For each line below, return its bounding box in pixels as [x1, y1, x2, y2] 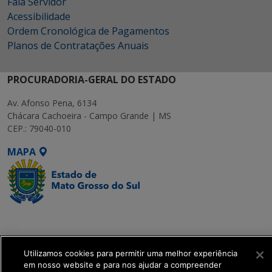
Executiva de [7, 226, 69, 240]
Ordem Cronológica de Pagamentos [7, 24, 169, 38]
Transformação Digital [7, 241, 119, 254]
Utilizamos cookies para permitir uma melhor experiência [24, 248, 237, 258]
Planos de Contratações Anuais [7, 39, 149, 52]
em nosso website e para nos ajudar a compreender [24, 260, 222, 270]
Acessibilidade [7, 10, 70, 23]
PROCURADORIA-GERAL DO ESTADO [7, 73, 176, 86]
